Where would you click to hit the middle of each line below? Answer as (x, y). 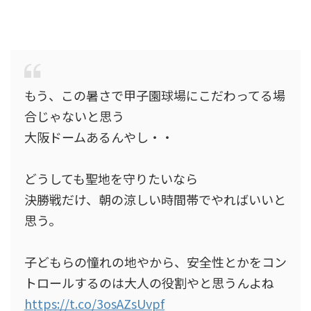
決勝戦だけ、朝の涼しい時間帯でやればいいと (155, 199)
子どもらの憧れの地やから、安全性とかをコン (155, 262)
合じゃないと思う (74, 116)
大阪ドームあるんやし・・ (99, 137)
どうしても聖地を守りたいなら (111, 178)
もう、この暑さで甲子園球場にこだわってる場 (155, 95)
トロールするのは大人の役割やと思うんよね (149, 283)
